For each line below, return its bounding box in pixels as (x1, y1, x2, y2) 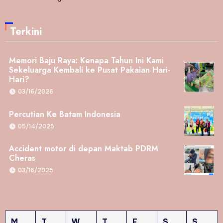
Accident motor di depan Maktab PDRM (8, 143, 158, 155)
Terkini (9, 24, 42, 39)
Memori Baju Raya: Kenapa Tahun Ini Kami (8, 55, 164, 67)
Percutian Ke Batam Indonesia (8, 108, 120, 120)
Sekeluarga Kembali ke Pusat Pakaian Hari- (8, 64, 170, 76)
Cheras (8, 152, 35, 164)
